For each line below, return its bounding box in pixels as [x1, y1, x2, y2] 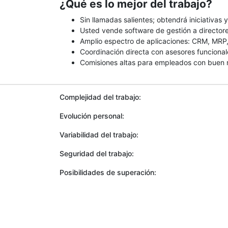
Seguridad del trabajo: [60, 149, 134, 158]
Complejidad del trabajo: [60, 93, 141, 101]
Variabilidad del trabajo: [60, 130, 138, 139]
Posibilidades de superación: [60, 168, 156, 177]
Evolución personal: [60, 111, 124, 120]
